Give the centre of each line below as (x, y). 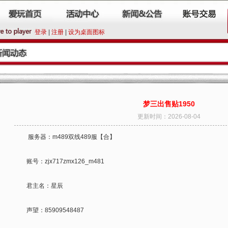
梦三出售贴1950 (169, 104)
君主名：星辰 (39, 186)
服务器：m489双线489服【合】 (65, 137)
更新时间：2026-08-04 (169, 117)
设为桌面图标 (87, 32)
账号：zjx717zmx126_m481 (59, 161)
